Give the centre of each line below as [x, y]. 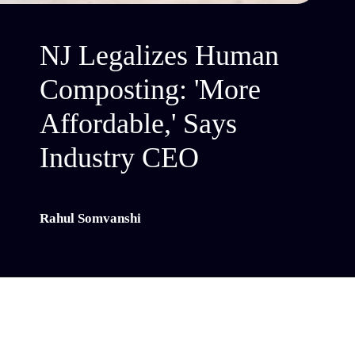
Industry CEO [120, 157]
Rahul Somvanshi [91, 218]
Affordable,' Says [139, 123]
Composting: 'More [151, 89]
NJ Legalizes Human [160, 55]
